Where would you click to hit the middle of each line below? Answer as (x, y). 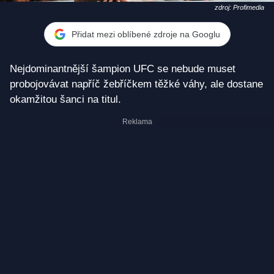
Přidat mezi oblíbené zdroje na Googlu (146, 34)
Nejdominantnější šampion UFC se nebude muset (123, 69)
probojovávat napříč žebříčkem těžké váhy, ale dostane (136, 84)
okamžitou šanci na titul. (65, 100)
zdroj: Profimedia (239, 8)
